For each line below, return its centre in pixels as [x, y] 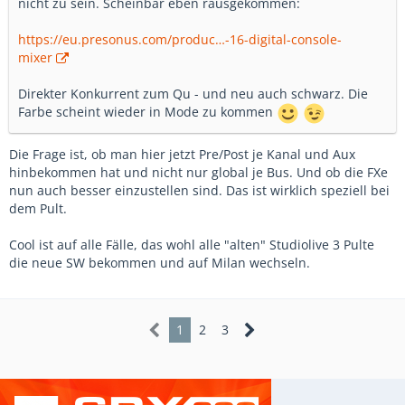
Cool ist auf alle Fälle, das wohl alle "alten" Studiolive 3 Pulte [192, 244]
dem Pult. [38, 208]
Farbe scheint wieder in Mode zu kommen [147, 111]
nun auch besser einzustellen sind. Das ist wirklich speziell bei [199, 190]
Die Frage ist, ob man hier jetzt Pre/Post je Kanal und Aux [182, 154]
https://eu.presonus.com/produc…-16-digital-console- [180, 39]
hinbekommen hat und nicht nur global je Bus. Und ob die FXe [198, 172]
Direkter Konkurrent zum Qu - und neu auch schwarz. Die [193, 93]
